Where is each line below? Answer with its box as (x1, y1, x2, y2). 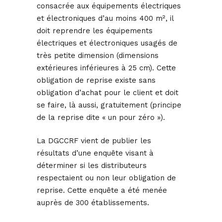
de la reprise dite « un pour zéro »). (37, 113, 165, 122)
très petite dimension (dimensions (37, 51, 159, 60)
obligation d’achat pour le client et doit (37, 88, 178, 98)
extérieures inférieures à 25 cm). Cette (37, 63, 176, 73)
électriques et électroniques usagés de (37, 39, 177, 48)
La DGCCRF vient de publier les (37, 136, 151, 146)
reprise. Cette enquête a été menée (37, 186, 167, 195)
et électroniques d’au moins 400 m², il (37, 14, 173, 23)
